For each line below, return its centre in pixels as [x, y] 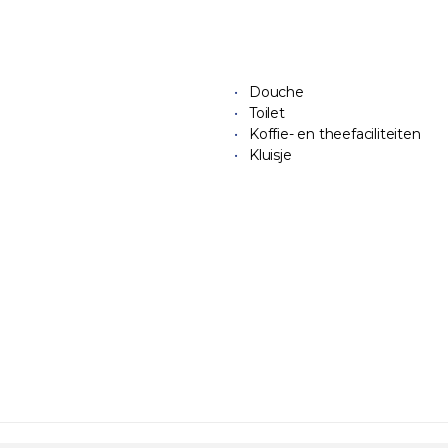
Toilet [267, 113]
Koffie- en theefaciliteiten [335, 134]
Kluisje [270, 155]
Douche [276, 92]
